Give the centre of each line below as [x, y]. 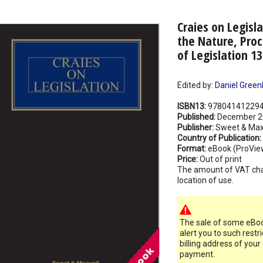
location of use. [205, 181]
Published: [197, 117]
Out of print [220, 159]
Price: [188, 159]
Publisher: [196, 128]
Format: [192, 149]
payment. [197, 254]
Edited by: [196, 85]
